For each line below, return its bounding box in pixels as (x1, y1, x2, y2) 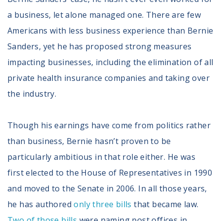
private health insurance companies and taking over (7, 72, 210, 83)
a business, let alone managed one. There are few (7, 9, 201, 20)
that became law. (131, 198, 199, 210)
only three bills (74, 198, 132, 210)
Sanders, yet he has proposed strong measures (7, 40, 192, 52)
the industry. (7, 88, 57, 99)
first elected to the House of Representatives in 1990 (7, 167, 213, 178)
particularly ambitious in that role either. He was (7, 151, 195, 162)
